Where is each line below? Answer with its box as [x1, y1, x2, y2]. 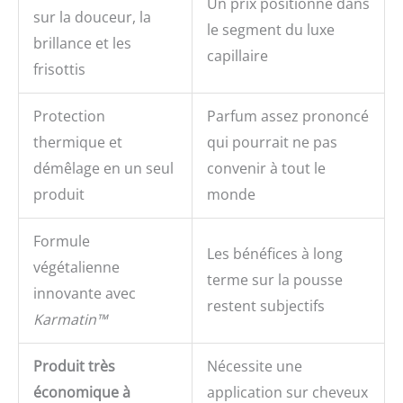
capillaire [207, 46, 268, 67]
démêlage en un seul [33, 158, 174, 179]
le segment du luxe [207, 20, 335, 40]
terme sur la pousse [207, 270, 343, 291]
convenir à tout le [207, 158, 326, 179]
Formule [33, 231, 90, 252]
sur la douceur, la [33, 7, 151, 28]
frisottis [33, 59, 85, 80]
